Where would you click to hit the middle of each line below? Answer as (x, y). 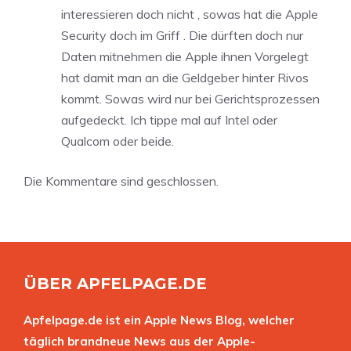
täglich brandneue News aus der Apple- (139, 342)
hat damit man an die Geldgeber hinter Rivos (185, 78)
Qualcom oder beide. (118, 141)
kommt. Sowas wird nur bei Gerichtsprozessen (190, 99)
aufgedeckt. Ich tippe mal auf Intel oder (169, 120)
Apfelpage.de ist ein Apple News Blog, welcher (159, 320)
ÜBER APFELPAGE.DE (115, 284)
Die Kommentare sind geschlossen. (121, 181)
